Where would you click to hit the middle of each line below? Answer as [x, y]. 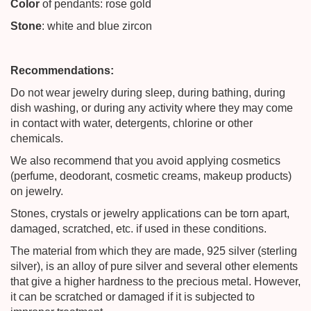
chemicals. [38, 138]
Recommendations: [64, 70]
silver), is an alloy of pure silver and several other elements [154, 266]
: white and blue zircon [97, 26]
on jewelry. [37, 191]
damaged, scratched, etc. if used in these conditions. [140, 229]
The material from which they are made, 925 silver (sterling [154, 251]
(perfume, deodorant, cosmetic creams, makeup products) [151, 176]
